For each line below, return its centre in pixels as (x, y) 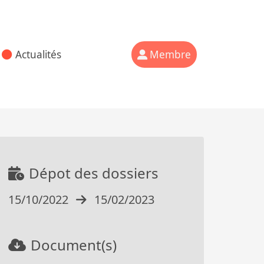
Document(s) (74, 245)
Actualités (38, 54)
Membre (170, 54)
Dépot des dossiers (94, 173)
